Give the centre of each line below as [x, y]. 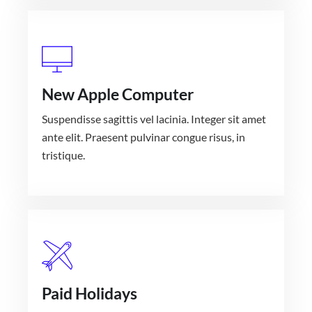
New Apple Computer [118, 94]
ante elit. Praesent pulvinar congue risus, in [143, 137]
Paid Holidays [89, 294]
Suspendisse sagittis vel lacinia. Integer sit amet [154, 119]
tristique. [63, 155]
